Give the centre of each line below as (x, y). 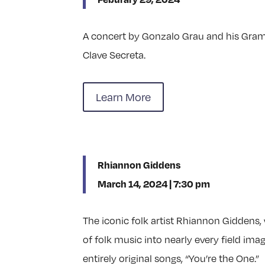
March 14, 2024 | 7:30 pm (154, 183)
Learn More (124, 97)
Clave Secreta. (114, 55)
